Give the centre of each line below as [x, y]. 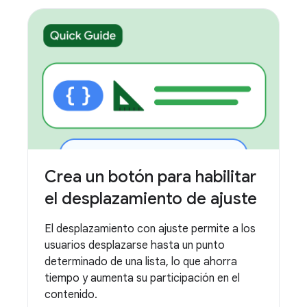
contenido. [71, 295]
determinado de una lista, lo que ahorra [141, 262]
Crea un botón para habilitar [150, 177]
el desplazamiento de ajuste [151, 199]
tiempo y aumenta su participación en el [142, 279]
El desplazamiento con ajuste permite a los [150, 229]
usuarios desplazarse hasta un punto [135, 246]
